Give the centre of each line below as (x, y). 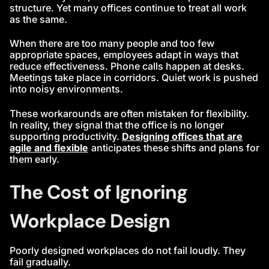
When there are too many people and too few (112, 44)
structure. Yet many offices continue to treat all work (128, 8)
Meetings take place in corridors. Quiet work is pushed (134, 78)
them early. (35, 159)
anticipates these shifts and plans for (175, 147)
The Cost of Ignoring (98, 192)
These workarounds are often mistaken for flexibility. (129, 113)
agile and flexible (49, 147)
